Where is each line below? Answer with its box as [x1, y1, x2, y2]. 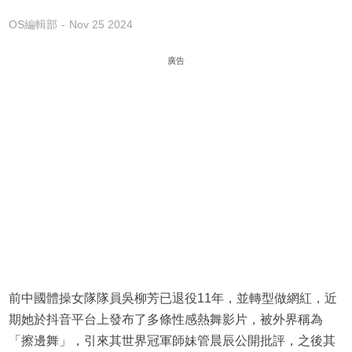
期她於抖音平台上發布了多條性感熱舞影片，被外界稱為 [8, 313, 323, 327]
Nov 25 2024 [68, 18, 133, 31]
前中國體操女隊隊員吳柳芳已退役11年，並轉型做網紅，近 [8, 291, 337, 306]
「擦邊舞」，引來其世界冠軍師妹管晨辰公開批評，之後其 [8, 334, 335, 348]
